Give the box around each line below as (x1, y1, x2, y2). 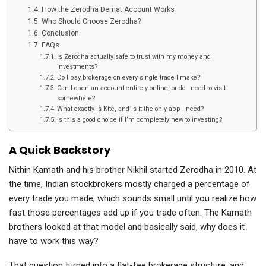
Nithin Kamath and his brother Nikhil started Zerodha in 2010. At (9, 164, 256, 176)
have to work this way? (9, 236, 99, 247)
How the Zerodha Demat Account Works (41, 5, 175, 14)
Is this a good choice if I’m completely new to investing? (56, 116, 223, 124)
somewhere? (56, 94, 96, 103)
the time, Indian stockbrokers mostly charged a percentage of (9, 179, 250, 190)
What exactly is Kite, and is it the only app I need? (56, 105, 204, 113)
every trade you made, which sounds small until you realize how (9, 193, 256, 204)
